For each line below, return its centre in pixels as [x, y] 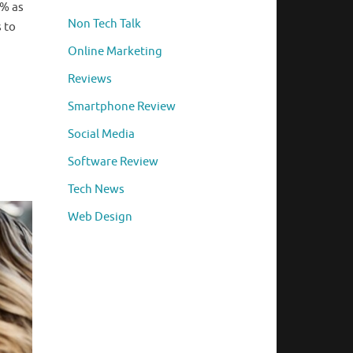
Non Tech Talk [104, 24]
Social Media [101, 135]
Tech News [96, 190]
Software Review [113, 162]
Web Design [100, 217]
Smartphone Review [122, 107]
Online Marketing [115, 52]
